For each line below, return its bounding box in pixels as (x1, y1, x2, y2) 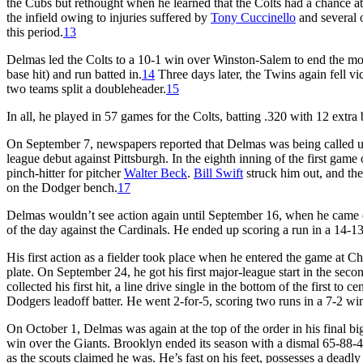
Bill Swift (194, 165, 243, 180)
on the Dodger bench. (6, 180, 117, 194)
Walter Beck (124, 165, 187, 180)
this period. (6, 24, 63, 39)
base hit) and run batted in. (6, 66, 142, 81)
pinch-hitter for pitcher (6, 165, 124, 180)
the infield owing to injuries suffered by (6, 10, 211, 24)
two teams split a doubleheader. (6, 81, 166, 96)
